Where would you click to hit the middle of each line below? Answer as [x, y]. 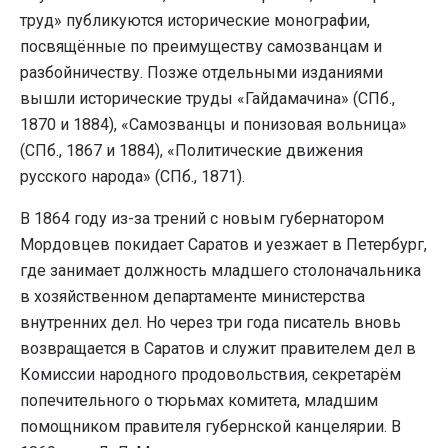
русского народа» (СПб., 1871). [132, 177]
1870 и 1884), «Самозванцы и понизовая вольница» [213, 125]
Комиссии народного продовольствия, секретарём [210, 375]
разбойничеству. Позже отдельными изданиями [201, 73]
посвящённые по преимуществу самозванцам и [201, 47]
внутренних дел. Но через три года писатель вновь [210, 323]
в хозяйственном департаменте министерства [192, 297]
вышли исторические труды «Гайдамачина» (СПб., [207, 99]
